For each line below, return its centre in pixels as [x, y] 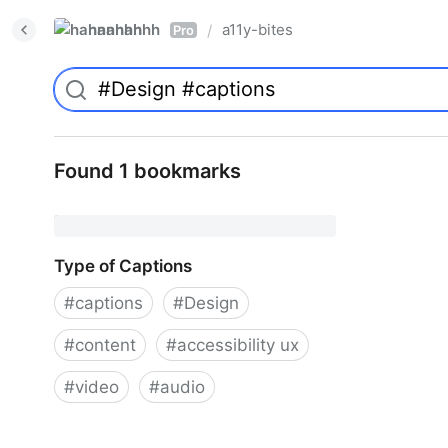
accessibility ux [238, 345]
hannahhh [124, 29]
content [105, 345]
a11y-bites [257, 29]
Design [211, 303]
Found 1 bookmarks [147, 171]
